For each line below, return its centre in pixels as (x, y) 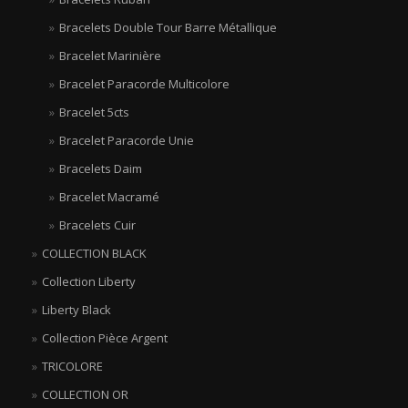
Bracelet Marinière (110, 56)
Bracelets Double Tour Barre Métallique (168, 27)
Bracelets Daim (101, 168)
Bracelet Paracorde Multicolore (144, 84)
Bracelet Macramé (109, 197)
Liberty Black (76, 310)
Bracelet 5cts (94, 112)
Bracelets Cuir (97, 225)
